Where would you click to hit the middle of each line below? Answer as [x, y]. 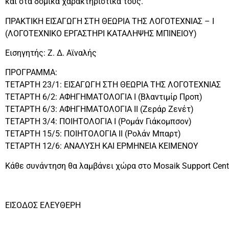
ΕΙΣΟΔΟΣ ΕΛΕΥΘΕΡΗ [43, 205]
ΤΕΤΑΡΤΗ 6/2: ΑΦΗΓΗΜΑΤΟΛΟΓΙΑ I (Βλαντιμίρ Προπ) [104, 97]
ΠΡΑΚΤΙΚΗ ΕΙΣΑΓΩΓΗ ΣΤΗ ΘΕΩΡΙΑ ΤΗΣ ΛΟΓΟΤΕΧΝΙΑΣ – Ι [110, 21]
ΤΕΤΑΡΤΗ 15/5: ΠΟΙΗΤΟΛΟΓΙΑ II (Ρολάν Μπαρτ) [93, 134]
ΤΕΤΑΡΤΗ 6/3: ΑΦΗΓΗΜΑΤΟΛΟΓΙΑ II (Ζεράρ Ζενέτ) [99, 109]
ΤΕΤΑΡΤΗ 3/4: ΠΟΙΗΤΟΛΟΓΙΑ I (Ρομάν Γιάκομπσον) [98, 122]
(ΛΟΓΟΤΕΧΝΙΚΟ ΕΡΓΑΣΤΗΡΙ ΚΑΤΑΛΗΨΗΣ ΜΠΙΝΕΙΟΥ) [101, 33]
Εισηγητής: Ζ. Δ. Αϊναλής [51, 53]
